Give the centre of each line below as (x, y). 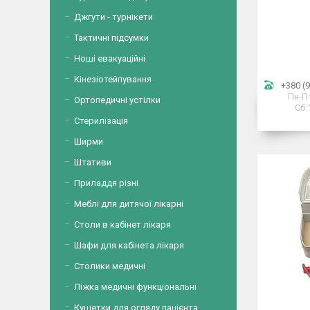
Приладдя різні (106, 183)
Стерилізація (101, 121)
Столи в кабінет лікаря (122, 225)
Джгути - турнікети (113, 17)
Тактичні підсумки (111, 38)
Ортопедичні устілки (117, 100)
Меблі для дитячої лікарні (129, 204)
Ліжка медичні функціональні (135, 287)
